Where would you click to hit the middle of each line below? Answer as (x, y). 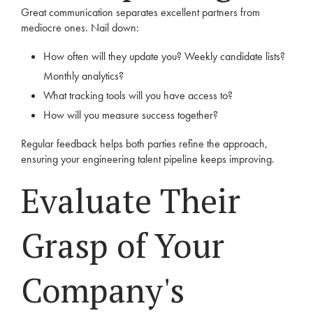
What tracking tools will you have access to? (138, 95)
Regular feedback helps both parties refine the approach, (144, 144)
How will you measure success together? (131, 115)
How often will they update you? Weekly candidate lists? (164, 56)
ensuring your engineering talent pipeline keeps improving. (148, 159)
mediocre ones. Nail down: (80, 28)
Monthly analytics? (83, 76)
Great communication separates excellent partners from (140, 12)
